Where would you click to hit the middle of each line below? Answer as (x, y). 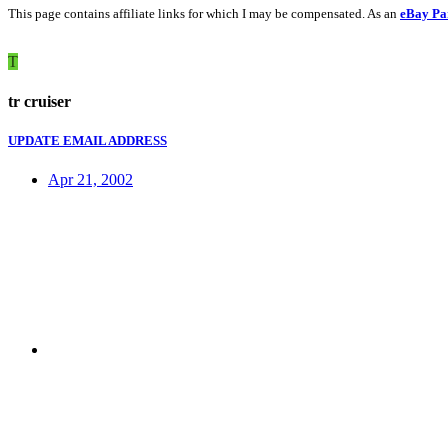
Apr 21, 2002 (90, 180)
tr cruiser (39, 101)
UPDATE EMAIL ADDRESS (87, 140)
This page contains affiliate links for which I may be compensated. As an (204, 14)
